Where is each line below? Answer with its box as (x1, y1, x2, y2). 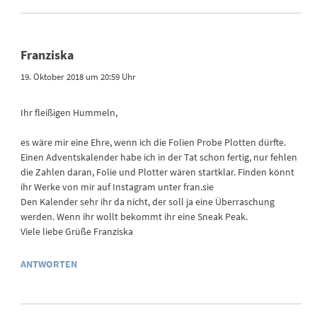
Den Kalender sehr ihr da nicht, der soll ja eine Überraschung (21, 195, 275, 209)
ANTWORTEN (21, 258, 78, 271)
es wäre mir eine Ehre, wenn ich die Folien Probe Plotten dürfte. (21, 136, 287, 149)
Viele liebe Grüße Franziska (21, 225, 134, 238)
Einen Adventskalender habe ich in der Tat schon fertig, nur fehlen (21, 151, 298, 164)
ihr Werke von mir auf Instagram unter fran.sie (21, 180, 214, 194)
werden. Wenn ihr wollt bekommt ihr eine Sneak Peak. (21, 210, 248, 224)
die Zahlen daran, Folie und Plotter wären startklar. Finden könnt (21, 166, 295, 179)
